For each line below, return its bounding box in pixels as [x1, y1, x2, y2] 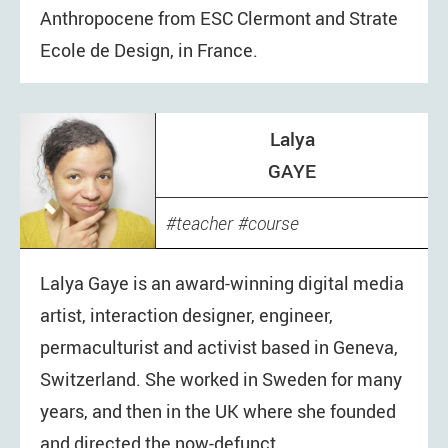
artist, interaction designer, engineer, [40, 302, 333, 327]
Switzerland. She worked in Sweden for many [40, 366, 402, 391]
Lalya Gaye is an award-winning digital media [40, 270, 404, 295]
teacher [176, 212, 233, 236]
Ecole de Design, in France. [40, 37, 258, 62]
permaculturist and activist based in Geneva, [40, 334, 398, 359]
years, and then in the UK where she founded [40, 398, 396, 423]
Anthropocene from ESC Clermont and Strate [40, 5, 398, 30]
